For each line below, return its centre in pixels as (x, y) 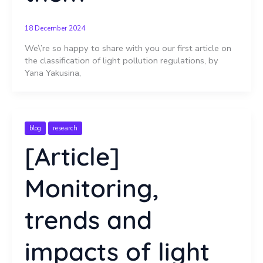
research (65, 129)
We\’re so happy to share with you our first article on (128, 48)
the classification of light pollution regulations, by (121, 60)
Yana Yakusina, (53, 73)
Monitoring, (91, 188)
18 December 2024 (55, 28)
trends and (88, 220)
